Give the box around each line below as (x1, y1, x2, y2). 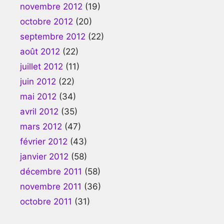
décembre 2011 (20, 166, 82, 176)
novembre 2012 (20, 1, 82, 11)
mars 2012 (20, 121, 62, 131)
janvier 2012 (20, 151, 68, 161)
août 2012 (20, 46, 60, 56)
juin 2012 (20, 76, 56, 86)
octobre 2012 (20, 16, 73, 26)
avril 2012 (20, 106, 58, 116)
